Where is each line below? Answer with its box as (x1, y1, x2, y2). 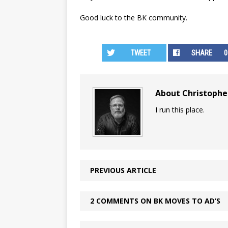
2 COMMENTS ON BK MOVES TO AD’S (90, 196, 220, 206)
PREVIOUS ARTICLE (90, 165, 156, 175)
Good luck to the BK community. (80, 13, 187, 22)
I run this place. (155, 105, 205, 115)
